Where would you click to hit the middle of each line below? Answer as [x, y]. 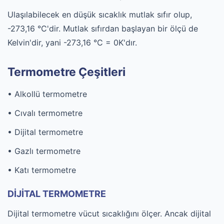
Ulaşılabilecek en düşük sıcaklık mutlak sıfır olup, [100, 14]
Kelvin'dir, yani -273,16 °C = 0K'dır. [72, 42]
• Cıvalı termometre [45, 113]
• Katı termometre [42, 170]
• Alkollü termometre [47, 94]
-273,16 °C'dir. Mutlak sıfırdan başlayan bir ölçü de [103, 28]
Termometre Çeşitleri [66, 72]
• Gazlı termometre [44, 151]
